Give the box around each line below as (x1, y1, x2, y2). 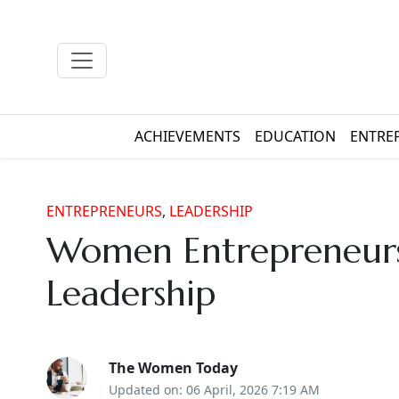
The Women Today (109, 358, 239, 379)
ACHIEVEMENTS (134, 126, 240, 147)
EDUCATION (254, 126, 336, 147)
